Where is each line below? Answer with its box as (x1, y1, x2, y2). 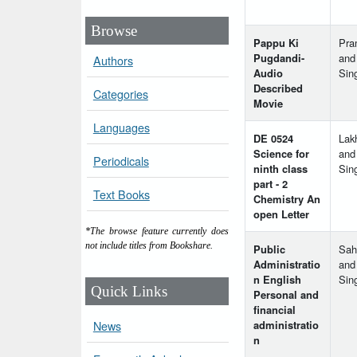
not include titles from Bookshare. (85, 240, 213, 252)
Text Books (92, 186, 150, 203)
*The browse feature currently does (85, 226, 229, 237)
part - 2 (253, 176, 288, 192)
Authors (92, 52, 133, 69)
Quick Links (91, 282, 168, 300)
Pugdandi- (253, 50, 304, 66)
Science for (253, 146, 309, 162)
